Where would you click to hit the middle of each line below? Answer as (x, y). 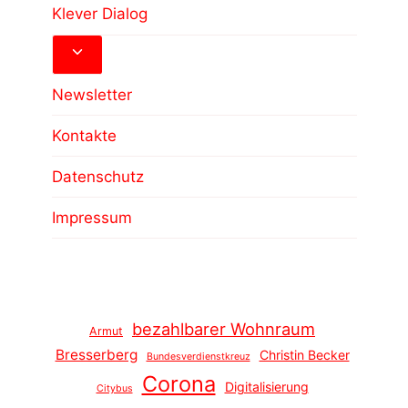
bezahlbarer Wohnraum (224, 329)
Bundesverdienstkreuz (198, 357)
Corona (178, 384)
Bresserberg (96, 355)
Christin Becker (304, 355)
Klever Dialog (100, 14)
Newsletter (92, 94)
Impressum (92, 217)
